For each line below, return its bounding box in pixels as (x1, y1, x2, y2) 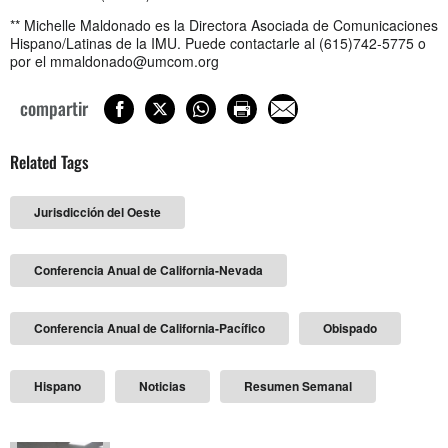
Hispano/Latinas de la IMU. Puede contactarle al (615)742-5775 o (10, 32, 426, 53)
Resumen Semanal (244, 377, 352, 396)
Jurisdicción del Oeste (34, 203, 161, 222)
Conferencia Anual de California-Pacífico (34, 319, 265, 338)
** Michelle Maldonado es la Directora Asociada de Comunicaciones (10, 14, 438, 35)
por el (10, 50, 50, 71)
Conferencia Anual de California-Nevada (34, 261, 263, 280)
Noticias (139, 377, 186, 396)
